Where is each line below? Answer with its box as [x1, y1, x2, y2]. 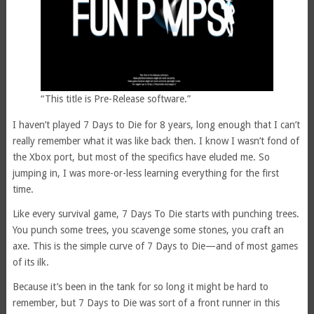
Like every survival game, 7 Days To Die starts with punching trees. [12, 208, 299, 220]
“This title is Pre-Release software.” [40, 93, 191, 105]
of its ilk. [12, 257, 49, 268]
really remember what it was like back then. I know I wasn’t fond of [12, 135, 299, 147]
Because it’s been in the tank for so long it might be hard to [12, 281, 268, 293]
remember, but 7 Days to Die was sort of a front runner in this [12, 297, 280, 309]
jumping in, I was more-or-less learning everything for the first [12, 168, 279, 179]
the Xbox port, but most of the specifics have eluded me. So [12, 151, 270, 163]
